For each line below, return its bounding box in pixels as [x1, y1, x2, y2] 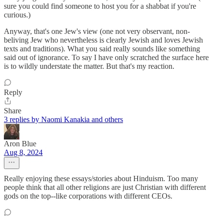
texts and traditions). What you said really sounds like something [4, 44, 200, 53]
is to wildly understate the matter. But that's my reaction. [4, 62, 174, 70]
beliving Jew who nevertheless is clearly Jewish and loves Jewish [4, 35, 203, 44]
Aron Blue [4, 139, 36, 148]
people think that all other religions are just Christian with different [4, 183, 206, 191]
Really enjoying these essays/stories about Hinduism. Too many [4, 174, 198, 183]
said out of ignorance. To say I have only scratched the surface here [4, 53, 209, 62]
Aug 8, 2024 [4, 148, 43, 156]
